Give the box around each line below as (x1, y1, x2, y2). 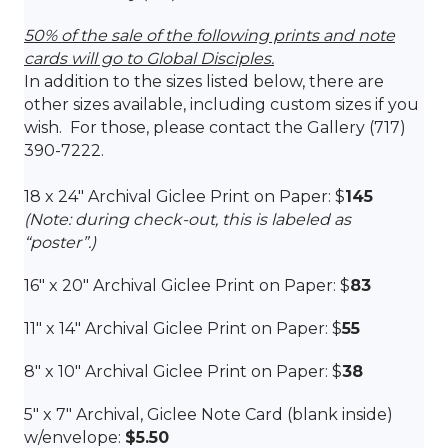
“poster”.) (24, 232, 96, 252)
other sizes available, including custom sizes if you (24, 94, 419, 114)
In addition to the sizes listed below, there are (24, 71, 384, 91)
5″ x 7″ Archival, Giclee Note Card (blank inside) (24, 404, 393, 424)
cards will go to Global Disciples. (24, 48, 274, 68)
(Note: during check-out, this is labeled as (24, 209, 351, 229)
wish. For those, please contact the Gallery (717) (24, 117, 406, 137)
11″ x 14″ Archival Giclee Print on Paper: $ (24, 318, 342, 338)
